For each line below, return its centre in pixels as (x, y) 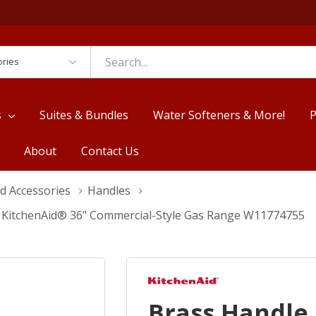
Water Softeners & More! (219, 115)
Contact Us (110, 151)
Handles (109, 190)
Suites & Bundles (84, 115)
